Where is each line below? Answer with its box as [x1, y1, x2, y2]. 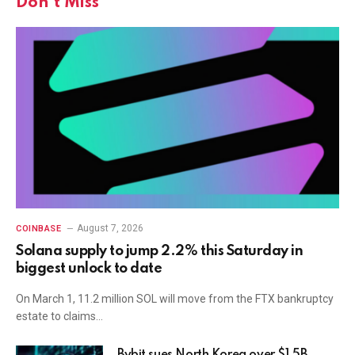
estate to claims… [16, 310, 103, 323]
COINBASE [16, 223, 62, 235]
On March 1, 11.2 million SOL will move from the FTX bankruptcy [16, 292, 334, 306]
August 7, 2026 [77, 223, 144, 235]
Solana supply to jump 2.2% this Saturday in [16, 244, 303, 259]
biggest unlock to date [16, 261, 162, 277]
